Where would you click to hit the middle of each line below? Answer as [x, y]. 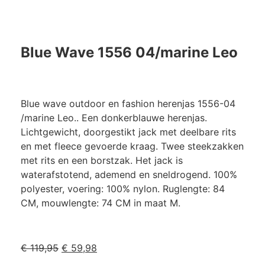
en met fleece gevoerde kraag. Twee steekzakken [132, 146]
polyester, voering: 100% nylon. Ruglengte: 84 [123, 189]
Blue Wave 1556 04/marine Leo [129, 53]
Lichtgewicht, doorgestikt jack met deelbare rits [128, 132]
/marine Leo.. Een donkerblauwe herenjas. [114, 118]
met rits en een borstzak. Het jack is [102, 161]
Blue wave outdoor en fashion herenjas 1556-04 [128, 104]
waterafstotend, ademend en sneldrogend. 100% [129, 175]
